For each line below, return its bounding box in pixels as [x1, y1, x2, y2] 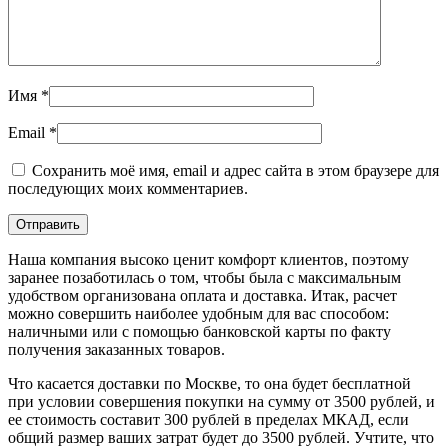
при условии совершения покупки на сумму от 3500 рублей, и [8, 393, 435, 411]
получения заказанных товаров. [8, 341, 225, 359]
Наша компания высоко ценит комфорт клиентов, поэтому [8, 251, 409, 269]
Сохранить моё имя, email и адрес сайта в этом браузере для [32, 162, 439, 180]
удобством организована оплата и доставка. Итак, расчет [8, 287, 397, 305]
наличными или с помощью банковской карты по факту [8, 323, 391, 341]
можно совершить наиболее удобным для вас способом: [8, 305, 389, 323]
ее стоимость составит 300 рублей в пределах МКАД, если [8, 411, 409, 429]
